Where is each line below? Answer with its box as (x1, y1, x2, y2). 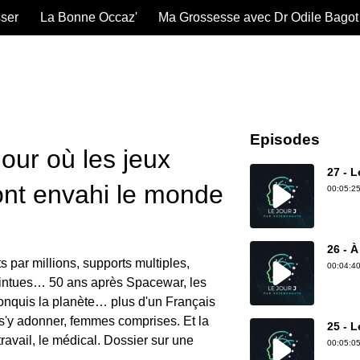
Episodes (250, 131, 320, 148)
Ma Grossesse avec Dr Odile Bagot (157, 10, 358, 24)
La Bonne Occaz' (39, 10, 137, 24)
